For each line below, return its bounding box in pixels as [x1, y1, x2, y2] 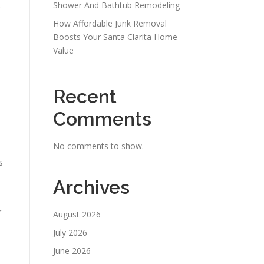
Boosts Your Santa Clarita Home [53, 31, 177, 42]
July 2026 [53, 227, 87, 238]
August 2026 [53, 209, 101, 220]
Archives [53, 176, 130, 198]
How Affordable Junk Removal [53, 18, 167, 29]
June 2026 [53, 245, 91, 256]
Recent [53, 85, 117, 107]
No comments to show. [53, 140, 144, 151]
